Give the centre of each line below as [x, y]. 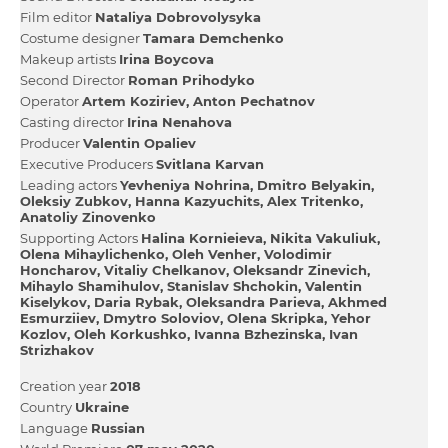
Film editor [57, 16]
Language [55, 427]
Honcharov [58, 269]
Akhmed [357, 301]
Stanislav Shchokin [232, 285]
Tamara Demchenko [213, 37]
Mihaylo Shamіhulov [90, 285]
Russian [118, 427]
